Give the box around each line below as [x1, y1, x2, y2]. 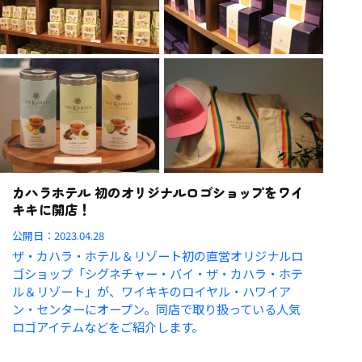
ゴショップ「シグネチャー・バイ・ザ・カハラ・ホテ [12, 264, 304, 283]
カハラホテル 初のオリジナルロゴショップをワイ [12, 183, 304, 203]
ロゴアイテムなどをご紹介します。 [12, 318, 204, 336]
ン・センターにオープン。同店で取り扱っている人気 [12, 300, 301, 318]
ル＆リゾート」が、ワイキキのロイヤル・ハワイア [12, 282, 292, 301]
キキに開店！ [12, 200, 91, 220]
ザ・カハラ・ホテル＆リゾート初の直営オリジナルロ [12, 246, 304, 265]
